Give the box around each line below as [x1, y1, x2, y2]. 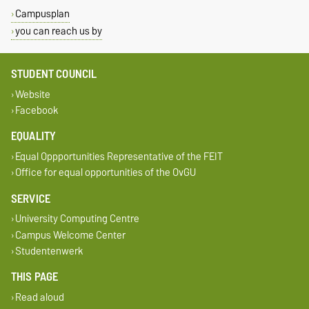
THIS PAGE [11, 267, 59, 287]
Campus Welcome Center [14, 226, 126, 243]
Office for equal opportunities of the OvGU [14, 163, 196, 181]
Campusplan [14, 4, 70, 22]
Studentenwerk [14, 241, 83, 259]
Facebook [14, 101, 59, 119]
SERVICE [11, 188, 51, 208]
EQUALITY [11, 126, 57, 146]
